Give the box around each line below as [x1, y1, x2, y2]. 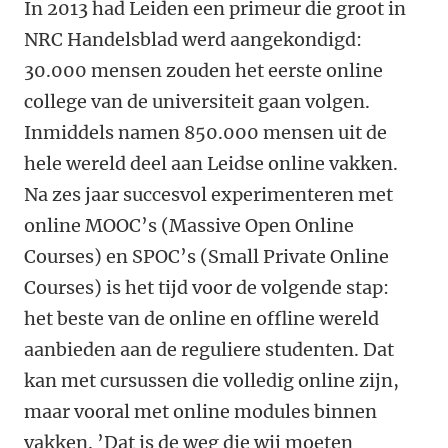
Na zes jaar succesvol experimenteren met [24, 183, 393, 207]
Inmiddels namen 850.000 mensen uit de [24, 121, 387, 145]
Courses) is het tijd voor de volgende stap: [24, 276, 389, 300]
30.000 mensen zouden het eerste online [24, 59, 383, 83]
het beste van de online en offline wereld [24, 307, 379, 331]
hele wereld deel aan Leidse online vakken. [24, 152, 398, 176]
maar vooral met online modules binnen [24, 400, 377, 424]
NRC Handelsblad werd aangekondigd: [24, 28, 362, 52]
